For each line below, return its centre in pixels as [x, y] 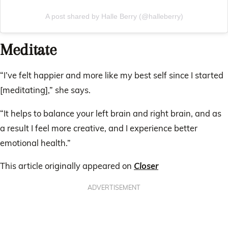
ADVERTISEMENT [114, 187]
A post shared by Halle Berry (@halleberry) [114, 16]
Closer [146, 166]
